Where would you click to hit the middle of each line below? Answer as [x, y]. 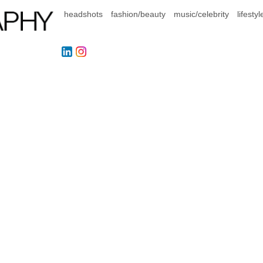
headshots [83, 14]
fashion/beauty [138, 14]
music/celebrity [201, 14]
